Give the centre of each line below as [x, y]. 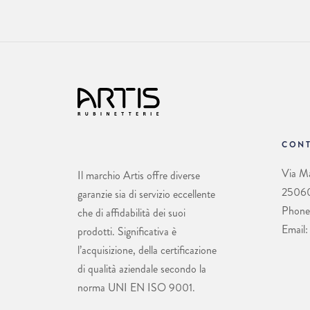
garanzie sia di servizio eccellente [146, 194]
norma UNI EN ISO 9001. [136, 288]
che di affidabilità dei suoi [131, 213]
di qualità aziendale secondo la [142, 269]
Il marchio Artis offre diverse [138, 176]
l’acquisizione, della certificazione [147, 250]
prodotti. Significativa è [127, 232]
